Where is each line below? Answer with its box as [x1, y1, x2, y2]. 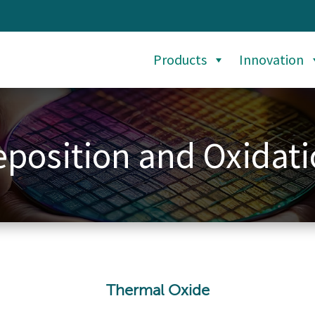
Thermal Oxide [105, 283, 210, 299]
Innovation [238, 51, 304, 68]
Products [153, 51, 207, 68]
